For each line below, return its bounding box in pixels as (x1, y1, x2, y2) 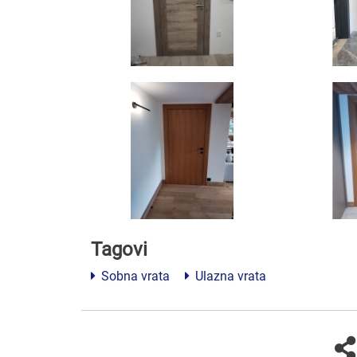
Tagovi (91, 237, 147, 261)
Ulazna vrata (192, 268, 266, 284)
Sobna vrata (98, 268, 170, 284)
